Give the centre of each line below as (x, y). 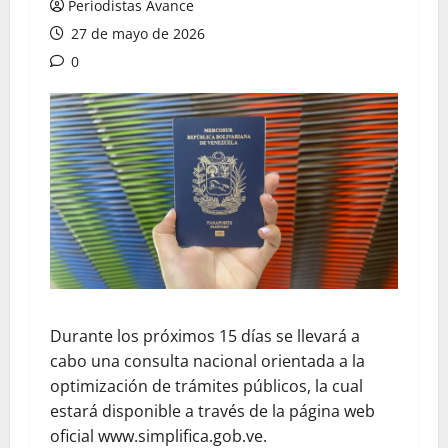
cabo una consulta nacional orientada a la (207, 360)
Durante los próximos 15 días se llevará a (205, 335)
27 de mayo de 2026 (136, 33)
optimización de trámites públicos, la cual (206, 385)
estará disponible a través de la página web (212, 410)
